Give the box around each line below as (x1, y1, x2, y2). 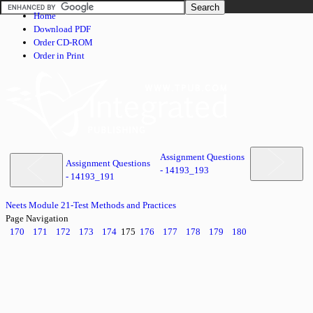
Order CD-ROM (34, 37, 93, 48)
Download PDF (34, 24, 91, 34)
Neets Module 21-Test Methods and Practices (6, 200, 176, 210)
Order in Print (34, 50, 85, 61)
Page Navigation (6, 213, 68, 224)
